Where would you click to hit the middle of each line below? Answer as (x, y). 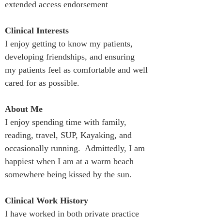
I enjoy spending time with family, (67, 122)
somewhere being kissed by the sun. (68, 174)
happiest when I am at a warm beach (70, 161)
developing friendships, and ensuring (71, 57)
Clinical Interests (37, 31)
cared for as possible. (42, 83)
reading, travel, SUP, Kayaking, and (70, 135)
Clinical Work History (46, 201)
